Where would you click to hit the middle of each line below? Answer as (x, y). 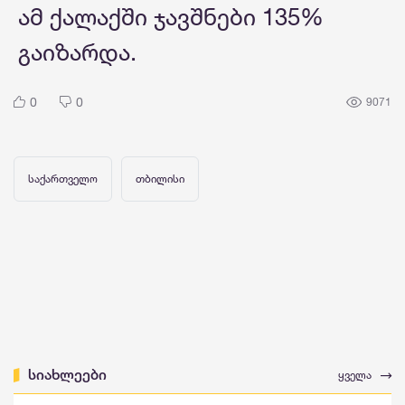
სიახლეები (67, 375)
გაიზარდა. (77, 52)
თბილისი (160, 179)
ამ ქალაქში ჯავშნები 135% (171, 17)
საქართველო (63, 179)
